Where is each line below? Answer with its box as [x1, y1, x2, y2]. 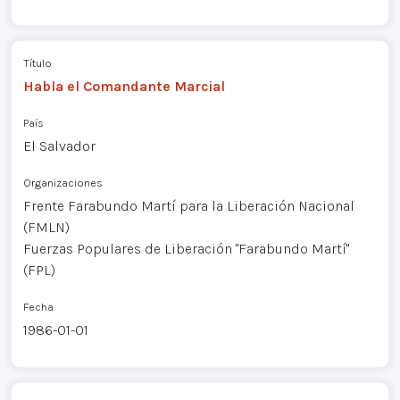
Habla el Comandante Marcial [22, 78, 225, 96]
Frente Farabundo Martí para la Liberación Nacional [22, 197, 354, 215]
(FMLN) [22, 219, 70, 237]
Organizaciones [22, 176, 103, 190]
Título [22, 56, 52, 71]
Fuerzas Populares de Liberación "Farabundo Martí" [22, 240, 349, 258]
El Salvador [22, 137, 96, 155]
